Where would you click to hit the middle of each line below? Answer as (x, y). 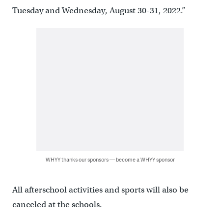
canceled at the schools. (57, 205)
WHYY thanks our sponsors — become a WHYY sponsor (110, 160)
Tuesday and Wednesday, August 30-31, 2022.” (99, 11)
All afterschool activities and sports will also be (100, 190)
